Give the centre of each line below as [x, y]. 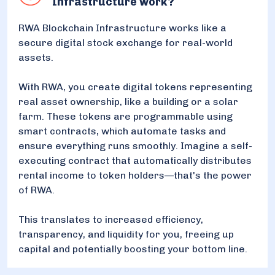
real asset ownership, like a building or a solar [128, 101]
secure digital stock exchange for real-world [126, 42]
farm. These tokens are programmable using [126, 116]
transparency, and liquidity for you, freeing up [126, 234]
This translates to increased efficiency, [111, 219]
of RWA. [38, 190]
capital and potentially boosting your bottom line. [133, 249]
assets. [37, 57]
